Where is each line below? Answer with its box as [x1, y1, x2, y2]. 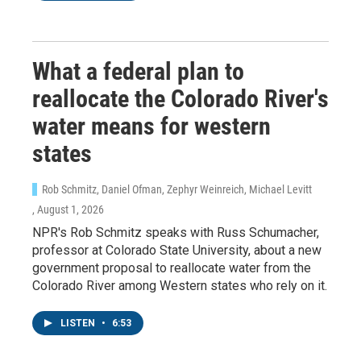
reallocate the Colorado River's [32, 84, 329, 113]
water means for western [32, 111, 271, 140]
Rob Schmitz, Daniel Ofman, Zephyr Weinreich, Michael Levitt [42, 182, 312, 196]
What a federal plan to [32, 56, 244, 85]
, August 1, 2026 [32, 202, 104, 216]
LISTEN [60, 317, 98, 329]
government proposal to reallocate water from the [32, 259, 311, 276]
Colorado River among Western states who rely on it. [32, 277, 327, 293]
